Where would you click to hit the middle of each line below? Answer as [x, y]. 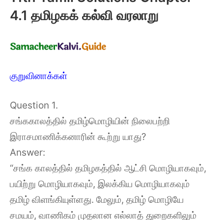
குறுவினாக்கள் [39, 76]
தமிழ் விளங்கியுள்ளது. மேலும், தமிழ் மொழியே [97, 200]
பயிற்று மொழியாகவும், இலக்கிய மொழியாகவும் [100, 184]
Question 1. [34, 105]
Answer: [27, 152]
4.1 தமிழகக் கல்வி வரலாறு [84, 15]
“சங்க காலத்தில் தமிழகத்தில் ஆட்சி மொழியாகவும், [108, 168]
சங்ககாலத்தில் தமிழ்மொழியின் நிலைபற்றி [90, 121]
